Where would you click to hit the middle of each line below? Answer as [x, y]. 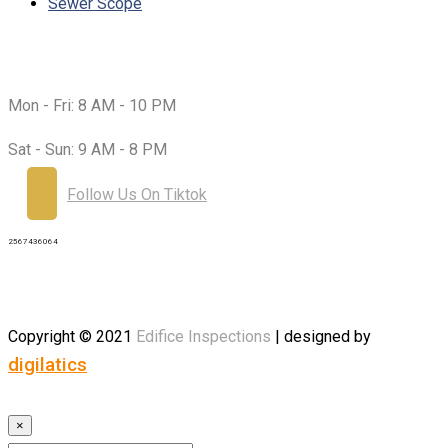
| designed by [321, 337]
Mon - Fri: [41, 106]
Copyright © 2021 [72, 337]
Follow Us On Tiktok [137, 195]
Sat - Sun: [41, 150]
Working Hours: [79, 62]
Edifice [160, 337]
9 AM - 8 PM [120, 150]
